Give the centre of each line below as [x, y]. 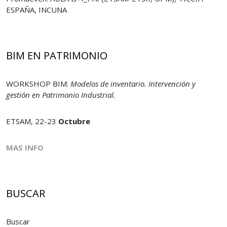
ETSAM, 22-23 [32, 121]
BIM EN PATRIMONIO [57, 55]
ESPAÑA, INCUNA [36, 9]
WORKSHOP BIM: [38, 84]
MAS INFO [25, 148]
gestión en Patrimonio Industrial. [61, 95]
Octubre [74, 121]
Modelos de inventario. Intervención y [133, 84]
